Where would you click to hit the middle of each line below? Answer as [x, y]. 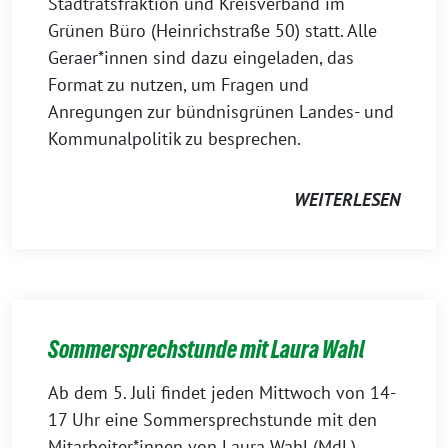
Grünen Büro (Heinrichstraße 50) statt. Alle [212, 30]
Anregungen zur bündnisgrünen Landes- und [221, 111]
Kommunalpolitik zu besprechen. [176, 138]
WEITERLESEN [347, 199]
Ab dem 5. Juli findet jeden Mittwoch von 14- [222, 392]
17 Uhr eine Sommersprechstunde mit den [212, 419]
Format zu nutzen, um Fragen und [178, 84]
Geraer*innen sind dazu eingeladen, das [201, 57]
